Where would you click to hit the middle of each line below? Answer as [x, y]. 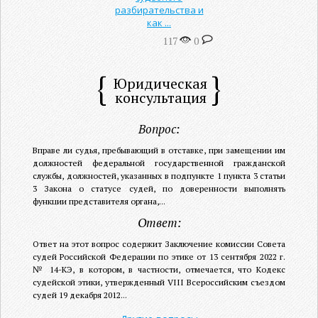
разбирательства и [159, 10]
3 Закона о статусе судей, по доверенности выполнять [159, 188]
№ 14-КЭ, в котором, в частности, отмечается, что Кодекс [159, 269]
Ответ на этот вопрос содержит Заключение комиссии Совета [159, 243]
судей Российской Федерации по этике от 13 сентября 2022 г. [159, 256]
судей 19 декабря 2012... [80, 295]
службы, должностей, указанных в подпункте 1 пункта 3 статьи [159, 175]
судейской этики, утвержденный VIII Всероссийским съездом [159, 282]
